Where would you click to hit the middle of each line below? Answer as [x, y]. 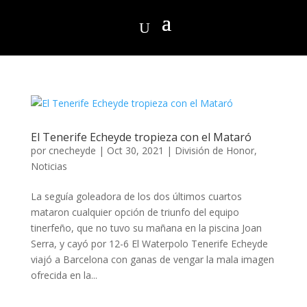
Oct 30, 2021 [135, 150]
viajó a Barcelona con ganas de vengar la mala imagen [152, 259]
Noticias [49, 166]
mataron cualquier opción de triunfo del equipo [135, 212]
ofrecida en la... [64, 275]
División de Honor [214, 150]
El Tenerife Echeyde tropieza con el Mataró [141, 137]
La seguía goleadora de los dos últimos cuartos [136, 196]
